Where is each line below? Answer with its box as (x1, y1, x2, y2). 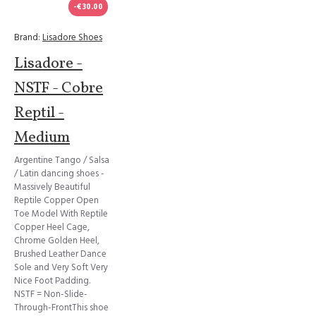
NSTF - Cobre (14, 78, 103, 99)
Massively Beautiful (14, 181, 90, 193)
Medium (14, 127, 70, 149)
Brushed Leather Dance (14, 248, 107, 260)
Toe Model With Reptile (14, 207, 108, 220)
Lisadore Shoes (42, 31, 102, 44)
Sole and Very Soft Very (14, 261, 108, 274)
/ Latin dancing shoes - (14, 167, 104, 180)
